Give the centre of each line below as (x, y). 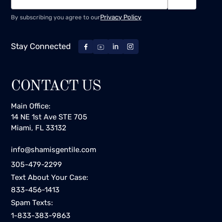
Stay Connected (41, 46)
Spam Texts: (32, 202)
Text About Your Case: (50, 177)
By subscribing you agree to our (56, 18)
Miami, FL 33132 (39, 128)
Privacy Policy (121, 17)
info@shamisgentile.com (54, 150)
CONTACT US (56, 86)
